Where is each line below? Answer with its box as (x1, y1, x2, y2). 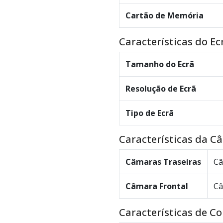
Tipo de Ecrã (125, 108, 174, 119)
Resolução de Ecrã (125, 83, 196, 95)
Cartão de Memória (125, 10, 204, 21)
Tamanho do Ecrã (125, 59, 194, 70)
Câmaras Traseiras (125, 156, 201, 168)
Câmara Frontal (125, 181, 188, 192)
